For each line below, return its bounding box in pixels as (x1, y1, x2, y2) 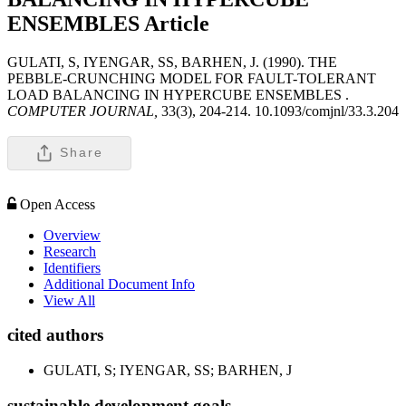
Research (43, 243, 96, 259)
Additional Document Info (43, 275, 195, 292)
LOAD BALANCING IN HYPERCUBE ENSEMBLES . (7, 86, 349, 102)
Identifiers (43, 259, 101, 275)
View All (43, 292, 95, 308)
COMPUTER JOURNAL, (7, 102, 161, 119)
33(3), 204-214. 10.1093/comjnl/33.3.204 (161, 102, 399, 119)
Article (144, 11, 209, 35)
